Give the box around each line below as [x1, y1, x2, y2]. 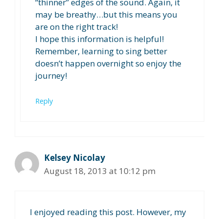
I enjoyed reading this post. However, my [30, 206, 186, 218]
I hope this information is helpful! [35, 33, 164, 45]
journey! [35, 70, 67, 82]
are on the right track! [35, 21, 118, 33]
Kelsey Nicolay [44, 152, 105, 163]
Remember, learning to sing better [35, 45, 167, 57]
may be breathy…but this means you [35, 9, 177, 21]
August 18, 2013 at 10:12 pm [44, 165, 155, 176]
